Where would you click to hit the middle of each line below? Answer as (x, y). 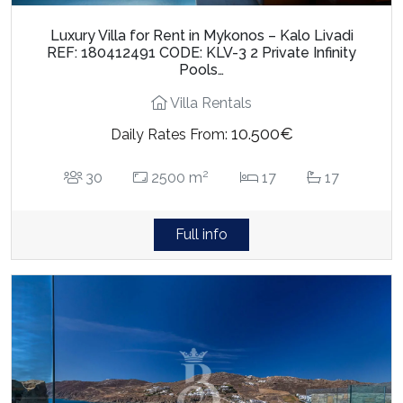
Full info (201, 234)
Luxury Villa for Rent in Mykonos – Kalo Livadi (201, 35)
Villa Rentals (210, 103)
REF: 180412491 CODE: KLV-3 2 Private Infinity (201, 52)
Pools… (201, 69)
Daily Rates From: (170, 134)
